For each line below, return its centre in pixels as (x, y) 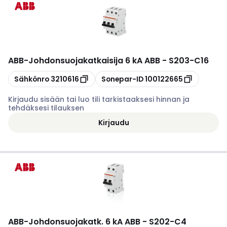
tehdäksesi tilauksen (46, 108)
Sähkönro (32, 79)
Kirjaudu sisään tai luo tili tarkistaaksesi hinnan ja (99, 99)
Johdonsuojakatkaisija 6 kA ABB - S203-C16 (119, 61)
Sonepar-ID (122, 79)
